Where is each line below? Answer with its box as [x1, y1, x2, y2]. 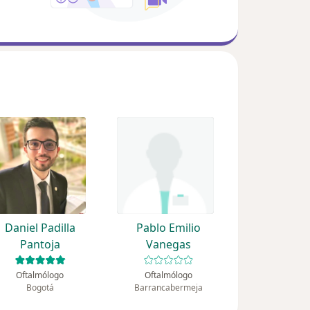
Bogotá [26, 282, 54, 294]
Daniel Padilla [4, 220, 75, 236]
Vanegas [145, 237, 191, 253]
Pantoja [19, 237, 60, 253]
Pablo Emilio [136, 220, 201, 236]
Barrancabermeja [134, 282, 203, 294]
